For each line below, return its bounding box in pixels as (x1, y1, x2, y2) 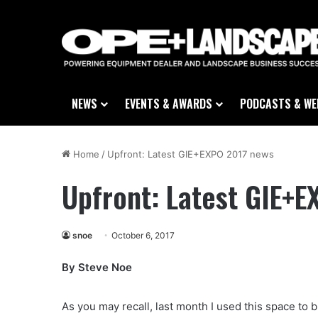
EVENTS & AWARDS (125, 95, 212, 113)
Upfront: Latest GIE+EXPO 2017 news (107, 148, 274, 160)
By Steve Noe (62, 261, 132, 275)
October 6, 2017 (111, 230, 175, 241)
